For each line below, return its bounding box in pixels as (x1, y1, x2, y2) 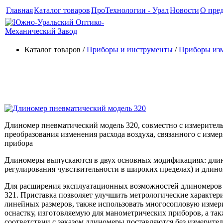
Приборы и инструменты (87, 45, 173, 54)
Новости (170, 6, 199, 14)
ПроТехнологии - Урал (91, 6, 169, 14)
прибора (4, 139, 33, 147)
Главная (6, 6, 33, 14)
